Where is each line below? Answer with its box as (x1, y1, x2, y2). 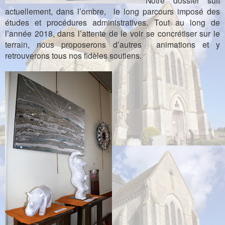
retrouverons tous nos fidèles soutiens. (5, 50, 142, 61)
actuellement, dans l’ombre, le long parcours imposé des (5, 6, 220, 17)
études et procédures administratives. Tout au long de (5, 17, 220, 28)
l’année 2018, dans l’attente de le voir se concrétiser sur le (5, 28, 220, 39)
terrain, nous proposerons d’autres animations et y (5, 39, 220, 50)
